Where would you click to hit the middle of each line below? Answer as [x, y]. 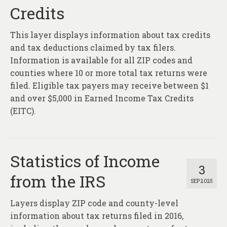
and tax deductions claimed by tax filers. [93, 48]
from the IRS [58, 181]
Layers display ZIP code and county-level [94, 203]
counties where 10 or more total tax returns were [109, 73]
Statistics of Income [85, 161]
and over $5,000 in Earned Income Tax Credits [102, 98]
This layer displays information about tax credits [110, 35]
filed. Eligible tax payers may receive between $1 [109, 86]
